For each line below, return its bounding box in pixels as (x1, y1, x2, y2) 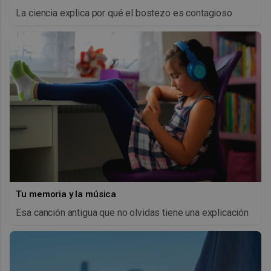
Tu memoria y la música (16, 188, 117, 200)
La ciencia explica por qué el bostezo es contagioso (16, 7, 232, 19)
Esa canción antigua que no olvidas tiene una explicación (16, 206, 249, 218)
